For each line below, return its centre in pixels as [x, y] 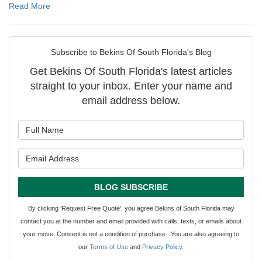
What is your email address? [187, 155]
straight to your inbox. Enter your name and [131, 86]
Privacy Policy [162, 247]
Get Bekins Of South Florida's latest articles [131, 72]
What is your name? [170, 126]
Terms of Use [109, 247]
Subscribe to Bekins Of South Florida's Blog [131, 52]
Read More [30, 6]
